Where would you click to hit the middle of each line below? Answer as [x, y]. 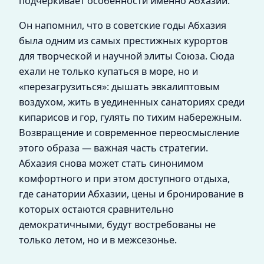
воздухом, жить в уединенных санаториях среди [132, 102]
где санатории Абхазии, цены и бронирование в [131, 194]
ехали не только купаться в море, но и [108, 72]
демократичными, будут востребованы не [117, 225]
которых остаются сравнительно [96, 209]
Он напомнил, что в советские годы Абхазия [123, 26]
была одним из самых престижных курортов [123, 41]
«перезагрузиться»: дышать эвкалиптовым [119, 87]
